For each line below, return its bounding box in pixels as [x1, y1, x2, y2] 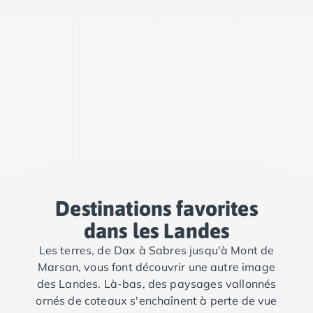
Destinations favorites [55, 196, 258, 220]
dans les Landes [83, 219, 230, 242]
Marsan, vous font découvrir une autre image [38, 260, 275, 274]
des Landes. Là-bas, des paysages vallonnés [36, 277, 277, 291]
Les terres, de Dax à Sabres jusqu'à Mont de [38, 243, 275, 257]
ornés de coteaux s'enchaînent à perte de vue [36, 293, 277, 307]
